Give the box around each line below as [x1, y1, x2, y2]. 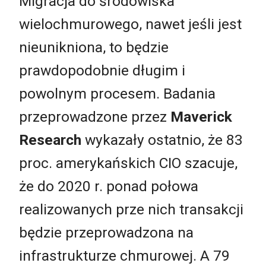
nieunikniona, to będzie [19, 39, 169, 56]
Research [19, 131, 81, 149]
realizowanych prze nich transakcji [19, 201, 243, 218]
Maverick [170, 108, 232, 126]
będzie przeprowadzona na [19, 224, 194, 242]
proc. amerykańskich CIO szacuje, [19, 154, 237, 172]
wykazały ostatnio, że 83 [81, 131, 243, 149]
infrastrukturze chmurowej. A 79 [19, 247, 230, 265]
